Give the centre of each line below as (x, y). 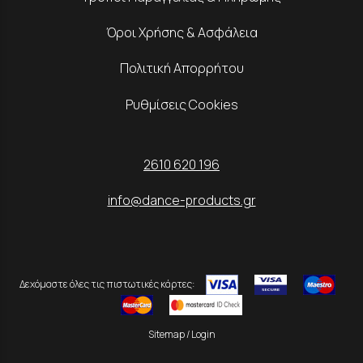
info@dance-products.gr (181, 200)
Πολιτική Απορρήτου (181, 68)
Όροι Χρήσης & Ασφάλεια (181, 33)
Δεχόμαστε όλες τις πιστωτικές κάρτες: (109, 284)
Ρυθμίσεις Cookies (181, 104)
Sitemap (166, 335)
